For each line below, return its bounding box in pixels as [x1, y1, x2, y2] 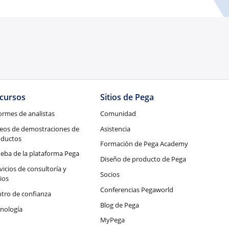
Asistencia [100, 124, 131, 133]
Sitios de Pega [100, 91, 154, 103]
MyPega [100, 215, 125, 225]
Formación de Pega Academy [100, 139, 189, 149]
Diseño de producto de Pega [100, 154, 187, 164]
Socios [100, 170, 120, 179]
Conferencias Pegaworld [100, 185, 174, 194]
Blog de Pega [100, 200, 140, 210]
